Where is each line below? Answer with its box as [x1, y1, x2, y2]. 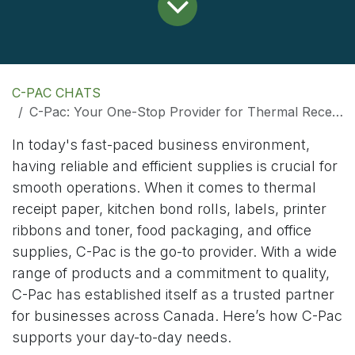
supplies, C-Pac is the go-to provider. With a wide [12, 243, 337, 261]
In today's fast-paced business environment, [12, 136, 310, 154]
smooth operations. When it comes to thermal [12, 179, 316, 197]
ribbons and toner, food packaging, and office [12, 222, 311, 239]
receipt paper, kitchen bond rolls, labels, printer [12, 200, 326, 218]
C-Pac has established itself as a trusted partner [12, 286, 334, 303]
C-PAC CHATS [12, 85, 101, 101]
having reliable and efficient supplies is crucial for [12, 158, 338, 175]
